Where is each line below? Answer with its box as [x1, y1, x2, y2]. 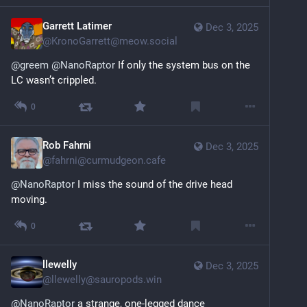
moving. [11, 193, 47, 206]
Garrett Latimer [42, 20, 112, 33]
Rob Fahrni [42, 139, 91, 152]
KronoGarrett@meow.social [51, 35, 177, 48]
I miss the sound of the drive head [75, 178, 232, 191]
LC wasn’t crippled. [11, 74, 97, 87]
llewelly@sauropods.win [51, 273, 162, 286]
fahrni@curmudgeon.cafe [51, 154, 166, 167]
